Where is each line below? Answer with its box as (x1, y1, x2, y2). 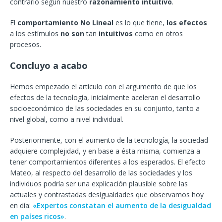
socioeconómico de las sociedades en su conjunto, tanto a (10, 104, 200, 113)
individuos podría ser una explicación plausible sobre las (10, 179, 188, 189)
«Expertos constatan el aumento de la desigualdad (33, 201, 211, 211)
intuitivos (97, 29, 133, 39)
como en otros (133, 29, 183, 39)
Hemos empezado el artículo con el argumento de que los (10, 82, 197, 92)
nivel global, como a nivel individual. (10, 114, 123, 124)
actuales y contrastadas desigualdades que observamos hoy (10, 190, 204, 200)
